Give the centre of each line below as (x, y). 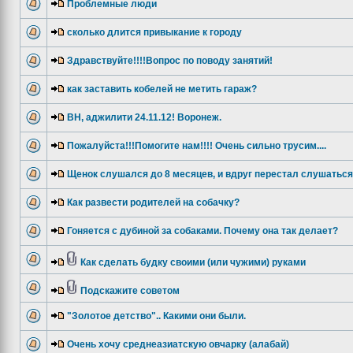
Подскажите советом (130, 291)
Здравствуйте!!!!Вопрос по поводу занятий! (170, 61)
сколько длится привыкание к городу (154, 32)
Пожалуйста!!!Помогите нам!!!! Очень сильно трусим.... (197, 146)
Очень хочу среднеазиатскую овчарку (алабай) (178, 344)
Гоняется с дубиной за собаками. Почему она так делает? (203, 231)
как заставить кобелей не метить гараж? (162, 89)
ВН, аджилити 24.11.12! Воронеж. (144, 117)
